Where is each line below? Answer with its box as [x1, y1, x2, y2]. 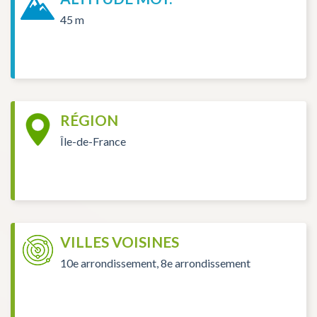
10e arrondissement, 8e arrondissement [60, 255, 250, 270]
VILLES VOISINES [60, 233, 179, 251]
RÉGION [60, 111, 118, 129]
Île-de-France [60, 134, 126, 148]
